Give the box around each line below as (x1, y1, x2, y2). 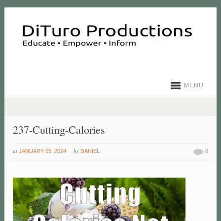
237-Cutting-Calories (13, 122, 106, 137)
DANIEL (80, 148, 100, 154)
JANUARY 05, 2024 (19, 148, 67, 154)
